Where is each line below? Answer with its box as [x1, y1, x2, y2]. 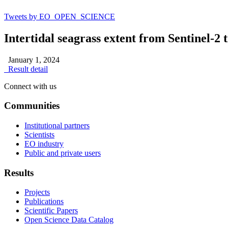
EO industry [24, 139, 64, 148]
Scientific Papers [24, 206, 78, 215]
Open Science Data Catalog [24, 215, 113, 224]
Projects [24, 188, 50, 197]
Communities [4, 100, 60, 111]
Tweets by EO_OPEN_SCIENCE [4, 12, 115, 21]
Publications [24, 197, 64, 206]
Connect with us [4, 81, 56, 91]
